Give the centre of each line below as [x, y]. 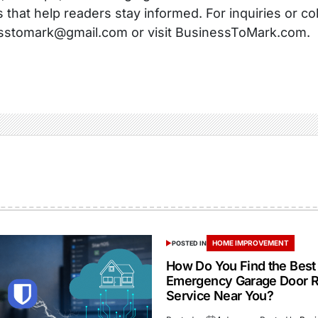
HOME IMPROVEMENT [250, 242]
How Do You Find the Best [241, 265]
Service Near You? [220, 295]
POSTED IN [189, 243]
